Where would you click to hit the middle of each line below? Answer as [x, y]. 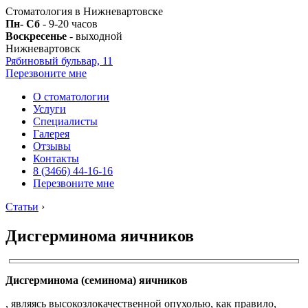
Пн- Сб [23, 24]
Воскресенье [36, 36]
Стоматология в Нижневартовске [84, 11]
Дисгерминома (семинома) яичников [97, 280]
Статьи [22, 207]
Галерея [51, 134]
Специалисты [65, 121]
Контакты [56, 158]
